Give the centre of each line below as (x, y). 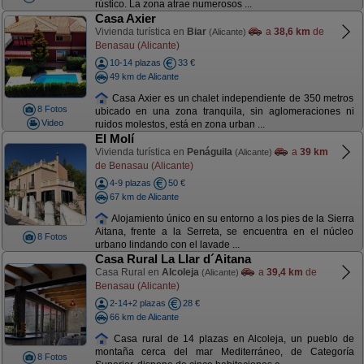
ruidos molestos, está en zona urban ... (180, 125)
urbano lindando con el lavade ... (167, 245)
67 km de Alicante (144, 196)
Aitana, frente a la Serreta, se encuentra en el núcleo (224, 232)
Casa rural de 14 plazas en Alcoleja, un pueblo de (232, 338)
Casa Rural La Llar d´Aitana (173, 259)
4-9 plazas (130, 183)
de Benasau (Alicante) (144, 165)
